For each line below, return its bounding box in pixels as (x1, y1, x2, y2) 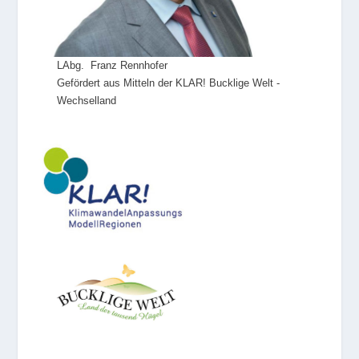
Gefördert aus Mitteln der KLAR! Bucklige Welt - (57, 77, 280, 90)
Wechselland (57, 95, 117, 107)
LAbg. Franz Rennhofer (57, 59, 168, 72)
